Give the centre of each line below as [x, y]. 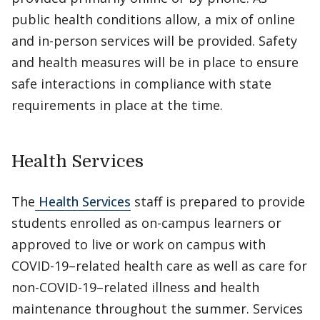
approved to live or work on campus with [139, 244]
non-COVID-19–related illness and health [135, 287]
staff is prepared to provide [218, 201]
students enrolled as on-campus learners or [146, 223]
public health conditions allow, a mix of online [153, 19]
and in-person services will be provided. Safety [154, 41]
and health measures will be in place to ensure [155, 62]
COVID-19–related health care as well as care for [159, 266]
